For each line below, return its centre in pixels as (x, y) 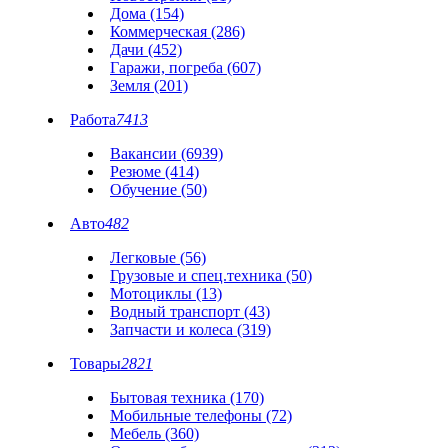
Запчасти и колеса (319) (190, 330)
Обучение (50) (158, 190)
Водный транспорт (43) (190, 312)
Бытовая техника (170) (187, 398)
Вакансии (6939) (166, 154)
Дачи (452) (146, 50)
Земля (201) (149, 86)
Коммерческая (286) (177, 32)
